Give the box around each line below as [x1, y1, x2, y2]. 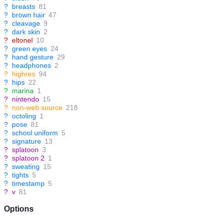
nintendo [12, 95, 39, 103]
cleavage [12, 19, 40, 27]
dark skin [12, 28, 40, 36]
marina [12, 87, 34, 95]
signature [12, 137, 41, 145]
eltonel [12, 36, 33, 44]
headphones [12, 61, 51, 69]
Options [4, 205, 34, 213]
